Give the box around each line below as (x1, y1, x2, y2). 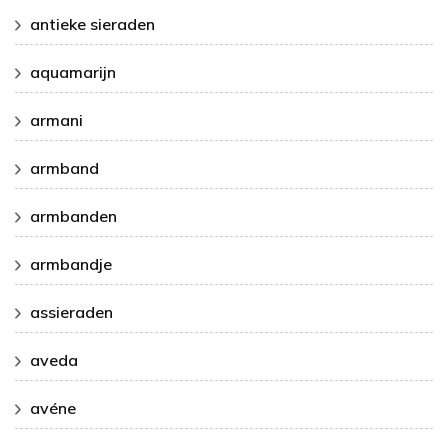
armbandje (30, 254, 112, 275)
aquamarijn (30, 62, 116, 83)
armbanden (30, 206, 117, 227)
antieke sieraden (30, 14, 155, 35)
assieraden (30, 302, 113, 323)
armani (30, 110, 83, 131)
